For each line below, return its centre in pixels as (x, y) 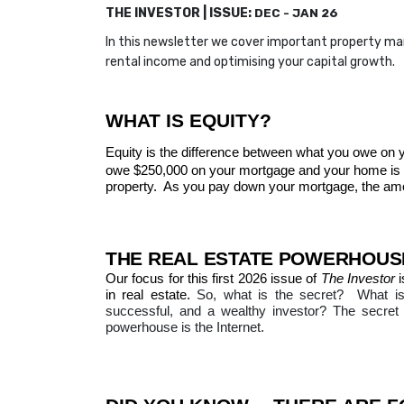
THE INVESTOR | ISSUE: (179, 13)
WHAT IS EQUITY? (188, 120)
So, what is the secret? (271, 294)
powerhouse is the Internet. (185, 326)
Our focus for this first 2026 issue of (213, 278)
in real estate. (151, 294)
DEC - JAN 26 (295, 13)
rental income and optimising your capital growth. (250, 61)
